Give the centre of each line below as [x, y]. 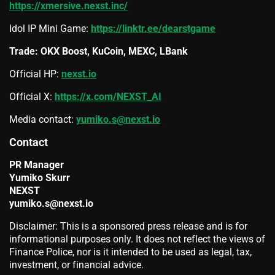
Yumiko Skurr [40, 178]
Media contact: [43, 120]
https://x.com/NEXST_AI [108, 97]
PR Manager [37, 165]
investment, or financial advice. [76, 265]
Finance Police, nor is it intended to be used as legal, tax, [130, 252]
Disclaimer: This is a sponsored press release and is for [128, 227]
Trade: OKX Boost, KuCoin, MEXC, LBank [99, 52]
